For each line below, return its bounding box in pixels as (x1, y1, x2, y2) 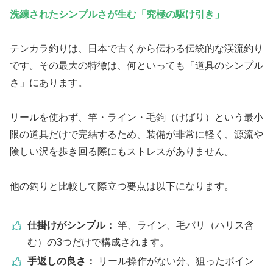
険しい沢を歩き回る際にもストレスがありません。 (10, 146, 234, 157)
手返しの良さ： (27, 256, 98, 267)
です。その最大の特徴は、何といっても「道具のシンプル (10, 60, 263, 71)
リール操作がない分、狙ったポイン (97, 256, 254, 267)
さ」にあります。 (10, 77, 88, 88)
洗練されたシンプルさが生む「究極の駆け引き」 (10, 9, 224, 19)
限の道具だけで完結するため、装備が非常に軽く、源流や (10, 129, 263, 140)
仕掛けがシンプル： (27, 220, 118, 231)
